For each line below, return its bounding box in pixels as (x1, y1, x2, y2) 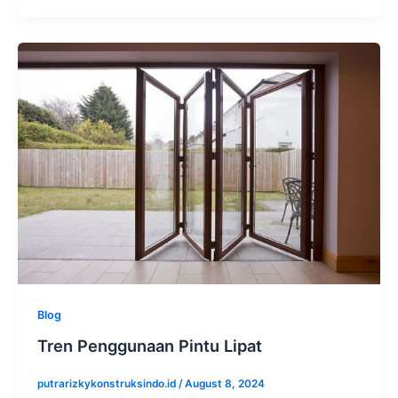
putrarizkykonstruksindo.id (36, 378, 179, 391)
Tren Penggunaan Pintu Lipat (36, 335, 262, 355)
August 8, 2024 (184, 378, 265, 391)
